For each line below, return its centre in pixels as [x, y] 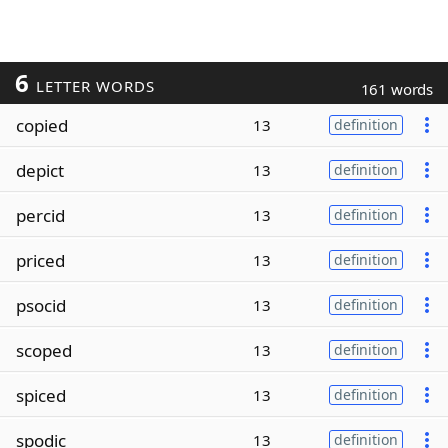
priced [40, 260]
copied [42, 125]
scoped [44, 350]
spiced [41, 395]
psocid [41, 305]
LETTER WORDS [92, 86]
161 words [396, 89]
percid [40, 215]
